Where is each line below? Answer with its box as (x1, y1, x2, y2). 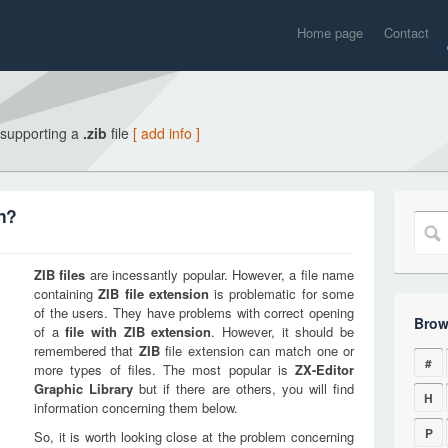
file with (65, 322, 124, 341)
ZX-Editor (295, 360, 354, 379)
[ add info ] (133, 123, 200, 143)
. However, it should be (211, 322, 355, 341)
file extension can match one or (159, 341, 354, 360)
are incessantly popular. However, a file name (85, 265, 354, 284)
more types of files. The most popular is (34, 360, 295, 379)
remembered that (34, 341, 139, 360)
